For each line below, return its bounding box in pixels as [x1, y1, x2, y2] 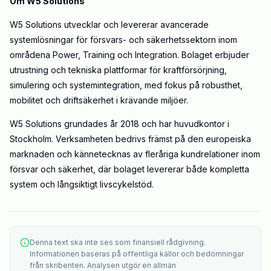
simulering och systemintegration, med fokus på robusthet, [10, 80, 243, 91]
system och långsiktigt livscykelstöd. [10, 179, 154, 190]
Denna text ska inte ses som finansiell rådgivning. [30, 238, 206, 247]
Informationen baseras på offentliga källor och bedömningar [30, 249, 244, 259]
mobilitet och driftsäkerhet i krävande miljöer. [10, 95, 188, 106]
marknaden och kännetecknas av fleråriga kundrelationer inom [10, 149, 260, 160]
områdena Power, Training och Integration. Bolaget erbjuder [10, 50, 249, 60]
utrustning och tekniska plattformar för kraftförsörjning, [10, 65, 227, 76]
